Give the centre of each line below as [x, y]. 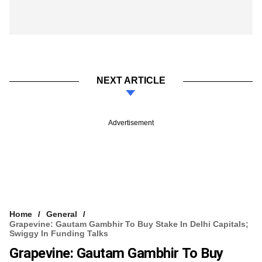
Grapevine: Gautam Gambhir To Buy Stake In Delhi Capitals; [129, 224]
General [62, 214]
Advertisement [131, 123]
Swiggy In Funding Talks [59, 233]
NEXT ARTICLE [131, 80]
